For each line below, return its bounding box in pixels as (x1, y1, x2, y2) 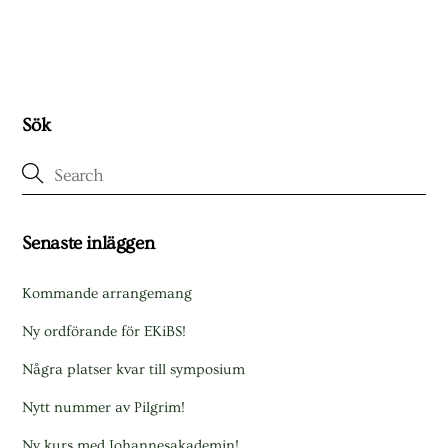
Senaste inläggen (22, 232, 155, 254)
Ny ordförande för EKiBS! (22, 322, 187, 340)
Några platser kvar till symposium (22, 361, 246, 379)
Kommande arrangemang (22, 284, 193, 302)
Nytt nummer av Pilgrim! (22, 399, 186, 417)
